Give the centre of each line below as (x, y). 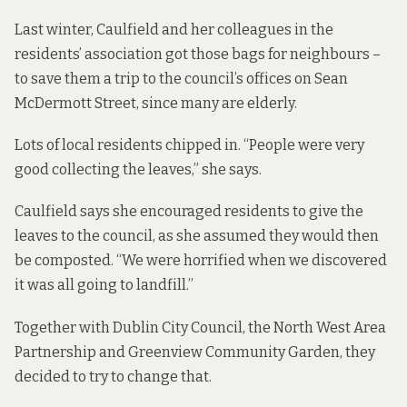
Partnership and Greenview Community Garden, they (195, 352)
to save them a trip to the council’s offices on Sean (181, 78)
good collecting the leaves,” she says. (138, 170)
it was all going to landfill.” (104, 285)
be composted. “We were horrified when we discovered (201, 261)
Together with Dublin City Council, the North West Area (200, 327)
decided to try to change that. (113, 376)
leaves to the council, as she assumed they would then (197, 236)
